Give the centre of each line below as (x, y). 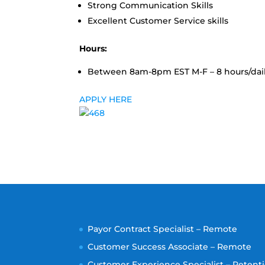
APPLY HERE (106, 99)
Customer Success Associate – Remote (170, 246)
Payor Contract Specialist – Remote (163, 229)
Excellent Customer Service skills (158, 21)
